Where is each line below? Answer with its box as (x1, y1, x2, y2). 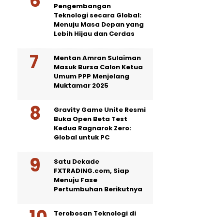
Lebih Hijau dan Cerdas (54, 29, 135, 38)
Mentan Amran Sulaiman (54, 53, 141, 62)
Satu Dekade (54, 157, 99, 166)
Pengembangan (54, 1, 111, 11)
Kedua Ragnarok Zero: (54, 124, 131, 133)
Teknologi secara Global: (54, 11, 141, 20)
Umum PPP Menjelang (54, 72, 129, 81)
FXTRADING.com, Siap (54, 166, 129, 175)
